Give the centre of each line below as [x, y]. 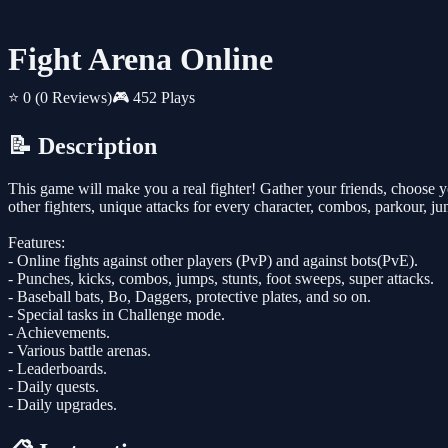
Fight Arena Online [140, 59]
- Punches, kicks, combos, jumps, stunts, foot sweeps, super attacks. [221, 279]
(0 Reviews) [73, 98]
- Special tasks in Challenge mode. [116, 315]
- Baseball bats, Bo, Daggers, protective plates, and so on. [189, 297]
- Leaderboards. [57, 369]
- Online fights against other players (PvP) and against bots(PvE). [213, 261]
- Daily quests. [53, 387]
